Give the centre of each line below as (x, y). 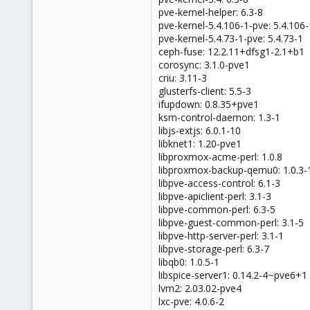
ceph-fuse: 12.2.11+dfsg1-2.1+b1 (231, 51)
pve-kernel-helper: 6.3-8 (211, 12)
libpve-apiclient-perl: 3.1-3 (215, 196)
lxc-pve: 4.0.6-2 (191, 301)
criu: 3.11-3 (183, 77)
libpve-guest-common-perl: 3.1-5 (231, 222)
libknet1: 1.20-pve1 (200, 143)
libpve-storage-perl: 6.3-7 (214, 248)
